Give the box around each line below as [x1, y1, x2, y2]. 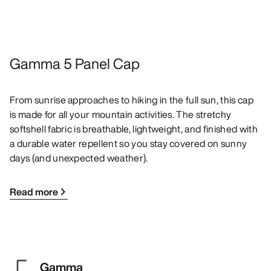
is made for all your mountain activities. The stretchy [10, 107, 232, 122]
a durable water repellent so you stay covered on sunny [10, 136, 247, 151]
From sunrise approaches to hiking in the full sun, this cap [10, 93, 253, 108]
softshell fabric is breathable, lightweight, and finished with [10, 122, 258, 137]
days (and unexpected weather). [10, 151, 148, 166]
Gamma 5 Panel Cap [10, 53, 140, 75]
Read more [10, 184, 58, 200]
